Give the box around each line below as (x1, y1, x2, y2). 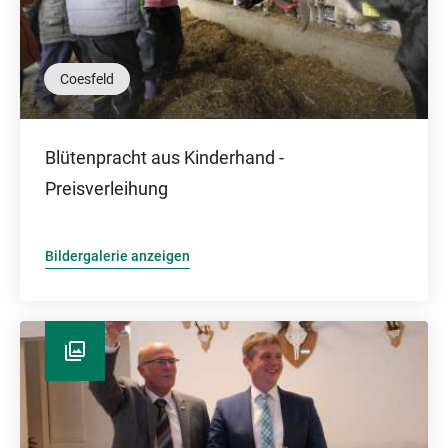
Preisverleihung (45, 178, 168, 199)
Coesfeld (60, 71, 114, 87)
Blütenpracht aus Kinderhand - (45, 147, 284, 168)
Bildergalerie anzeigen (45, 248, 190, 264)
